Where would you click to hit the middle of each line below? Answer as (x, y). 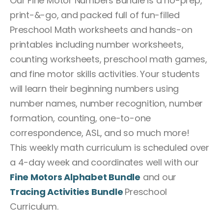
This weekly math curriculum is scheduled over (110, 147)
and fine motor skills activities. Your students (105, 74)
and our (158, 177)
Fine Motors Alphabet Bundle (75, 177)
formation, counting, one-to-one (81, 118)
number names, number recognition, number (107, 103)
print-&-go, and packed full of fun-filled (95, 15)
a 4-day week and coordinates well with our (104, 162)
